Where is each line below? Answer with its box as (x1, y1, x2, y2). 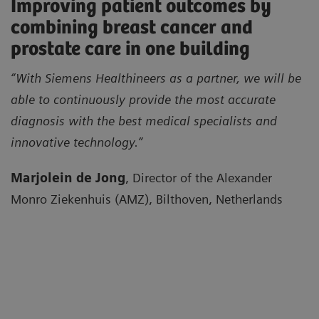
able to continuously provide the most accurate (11, 91, 276, 107)
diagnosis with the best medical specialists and (11, 113, 277, 128)
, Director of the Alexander (125, 169, 272, 185)
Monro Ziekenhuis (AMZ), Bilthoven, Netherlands (11, 191, 283, 206)
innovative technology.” (11, 134, 142, 150)
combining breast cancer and (11, 16, 253, 39)
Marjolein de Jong (11, 169, 125, 185)
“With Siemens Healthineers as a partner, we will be (11, 70, 301, 85)
